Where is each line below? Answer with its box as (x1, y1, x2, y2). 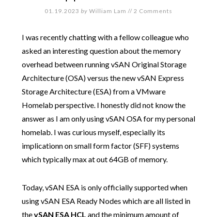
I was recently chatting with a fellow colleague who (21, 32, 189, 42)
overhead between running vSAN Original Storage (21, 59, 186, 69)
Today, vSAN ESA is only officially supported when (21, 182, 187, 192)
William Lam (89, 7, 126, 15)
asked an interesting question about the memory (21, 46, 181, 55)
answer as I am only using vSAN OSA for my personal (21, 113, 195, 123)
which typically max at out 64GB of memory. (21, 154, 168, 164)
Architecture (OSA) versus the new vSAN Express (21, 73, 184, 82)
